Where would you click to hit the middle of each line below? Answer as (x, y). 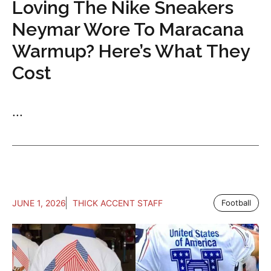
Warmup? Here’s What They (131, 51)
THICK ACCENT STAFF (118, 203)
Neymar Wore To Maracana (128, 30)
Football (236, 203)
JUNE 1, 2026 (39, 203)
